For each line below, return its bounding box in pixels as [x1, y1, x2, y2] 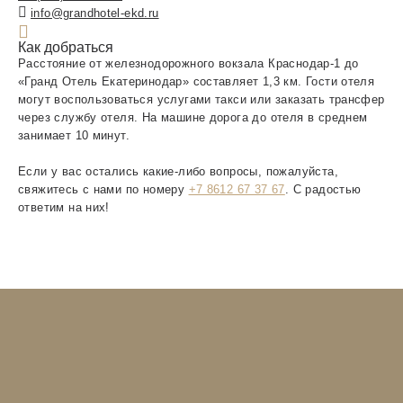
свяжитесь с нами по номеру [18, 182, 189, 196]
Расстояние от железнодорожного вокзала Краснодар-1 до [18, 57, 359, 70]
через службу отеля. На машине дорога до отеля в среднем [18, 111, 368, 124]
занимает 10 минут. [18, 129, 130, 142]
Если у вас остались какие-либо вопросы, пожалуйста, [18, 164, 338, 178]
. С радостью [284, 182, 362, 196]
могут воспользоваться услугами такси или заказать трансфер [18, 93, 385, 106]
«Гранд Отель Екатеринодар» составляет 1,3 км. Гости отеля [18, 75, 375, 88]
